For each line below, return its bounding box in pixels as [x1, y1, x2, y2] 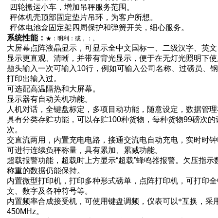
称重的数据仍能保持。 [6, 166, 85, 175]
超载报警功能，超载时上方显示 [6, 156, 116, 164]
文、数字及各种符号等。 [6, 187, 92, 195]
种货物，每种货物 [121, 115, 183, 124]
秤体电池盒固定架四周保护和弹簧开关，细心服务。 [9, 23, 189, 32]
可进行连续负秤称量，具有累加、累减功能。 [6, 146, 163, 154]
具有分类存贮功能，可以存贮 [6, 115, 108, 124]
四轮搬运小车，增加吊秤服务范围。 [9, 3, 134, 11]
